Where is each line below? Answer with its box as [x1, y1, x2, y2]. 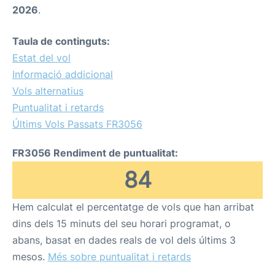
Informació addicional [12, 68, 113, 80]
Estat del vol [12, 52, 71, 64]
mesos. [12, 250, 48, 263]
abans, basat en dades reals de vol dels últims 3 [12, 234, 236, 246]
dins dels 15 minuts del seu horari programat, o [12, 217, 231, 230]
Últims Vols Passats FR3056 [12, 118, 142, 130]
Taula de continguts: [12, 35, 110, 47]
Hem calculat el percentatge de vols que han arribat [12, 201, 254, 213]
